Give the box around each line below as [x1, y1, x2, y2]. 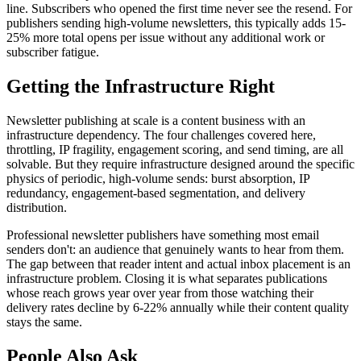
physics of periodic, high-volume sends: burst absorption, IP [6, 171, 309, 185]
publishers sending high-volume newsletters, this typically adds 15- [6, 15, 346, 30]
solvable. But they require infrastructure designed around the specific [6, 156, 355, 171]
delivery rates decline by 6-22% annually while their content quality [6, 300, 349, 314]
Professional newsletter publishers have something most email [6, 227, 319, 242]
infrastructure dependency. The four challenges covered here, [6, 127, 316, 142]
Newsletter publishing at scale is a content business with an [6, 113, 305, 127]
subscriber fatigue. [6, 44, 99, 59]
